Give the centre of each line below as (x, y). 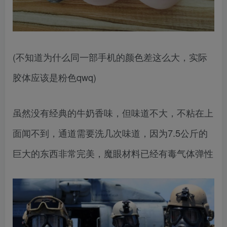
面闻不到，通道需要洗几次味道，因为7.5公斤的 (110, 133)
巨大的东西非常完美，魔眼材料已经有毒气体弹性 (113, 153)
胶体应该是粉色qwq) (54, 77)
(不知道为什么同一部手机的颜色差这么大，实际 (110, 56)
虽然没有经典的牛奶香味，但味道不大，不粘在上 (113, 112)
